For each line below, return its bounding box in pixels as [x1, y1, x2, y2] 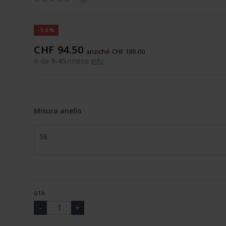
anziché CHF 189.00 [86, 47, 145, 56]
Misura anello [34, 106, 82, 116]
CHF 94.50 [34, 43, 84, 56]
